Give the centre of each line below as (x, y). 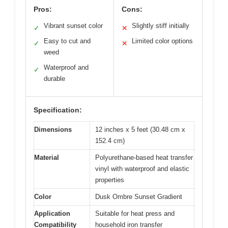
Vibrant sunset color (73, 25)
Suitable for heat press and (135, 213)
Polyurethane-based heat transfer (144, 157)
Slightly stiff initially (161, 25)
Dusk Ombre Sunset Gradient (139, 196)
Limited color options (162, 41)
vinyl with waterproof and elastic (142, 168)
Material (47, 157)
